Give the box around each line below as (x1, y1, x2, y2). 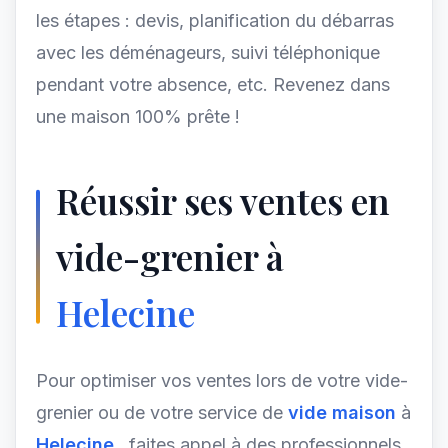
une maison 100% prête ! (36, 106, 240, 127)
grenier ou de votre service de (36, 402, 288, 423)
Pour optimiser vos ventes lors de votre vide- (36, 370, 408, 391)
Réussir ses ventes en (56, 177, 390, 224)
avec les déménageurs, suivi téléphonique (36, 42, 380, 63)
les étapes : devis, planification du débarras (36, 10, 394, 31)
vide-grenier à (56, 233, 284, 280)
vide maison (288, 402, 396, 423)
